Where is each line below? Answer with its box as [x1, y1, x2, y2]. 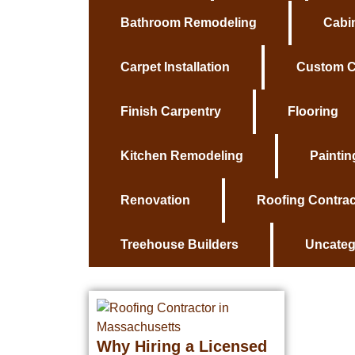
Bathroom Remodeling [120, 16, 257, 29]
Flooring [288, 105, 338, 118]
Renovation [120, 193, 190, 207]
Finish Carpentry [120, 105, 221, 118]
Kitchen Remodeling [120, 149, 243, 162]
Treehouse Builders [120, 238, 239, 251]
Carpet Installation [120, 60, 230, 74]
